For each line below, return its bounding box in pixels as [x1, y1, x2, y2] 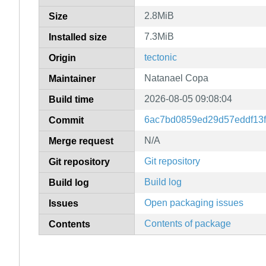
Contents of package [144, 218, 231, 229]
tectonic [144, 52, 177, 62]
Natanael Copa [144, 72, 208, 83]
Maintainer [49, 73, 96, 84]
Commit [49, 115, 84, 125]
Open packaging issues [144, 197, 243, 208]
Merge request [49, 135, 113, 146]
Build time [49, 94, 94, 104]
